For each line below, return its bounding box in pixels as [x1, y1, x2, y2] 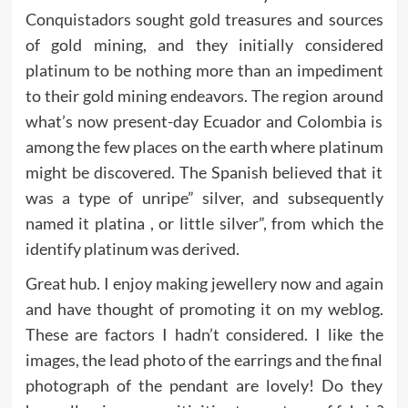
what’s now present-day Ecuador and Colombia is [25, 110, 383, 131]
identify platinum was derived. [25, 238, 240, 259]
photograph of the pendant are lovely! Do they [25, 374, 383, 395]
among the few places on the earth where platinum [25, 136, 383, 157]
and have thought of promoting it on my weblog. [25, 298, 383, 319]
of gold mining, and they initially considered [25, 34, 383, 55]
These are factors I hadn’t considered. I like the [25, 323, 383, 344]
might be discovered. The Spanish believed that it [25, 161, 383, 182]
